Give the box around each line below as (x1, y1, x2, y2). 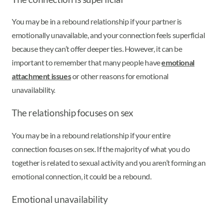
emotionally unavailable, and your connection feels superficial (12, 30, 205, 40)
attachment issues (12, 71, 71, 81)
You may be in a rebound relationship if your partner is (12, 17, 182, 26)
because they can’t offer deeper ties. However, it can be (12, 44, 182, 54)
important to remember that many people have (12, 58, 162, 67)
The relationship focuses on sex (12, 108, 133, 119)
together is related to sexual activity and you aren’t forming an (12, 158, 206, 168)
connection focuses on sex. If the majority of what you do (12, 144, 190, 154)
